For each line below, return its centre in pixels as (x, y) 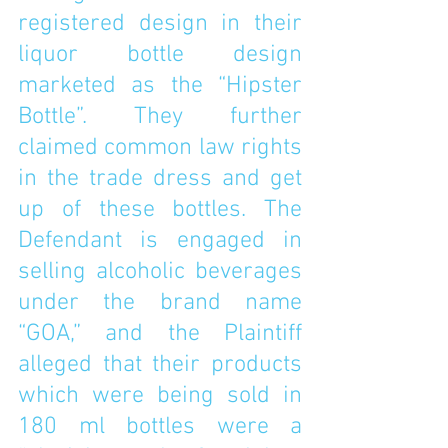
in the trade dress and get (160, 179)
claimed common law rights (160, 148)
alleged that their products (160, 365)
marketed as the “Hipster (160, 86)
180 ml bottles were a (160, 427)
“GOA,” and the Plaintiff (160, 334)
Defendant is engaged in (160, 241)
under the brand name (160, 303)
